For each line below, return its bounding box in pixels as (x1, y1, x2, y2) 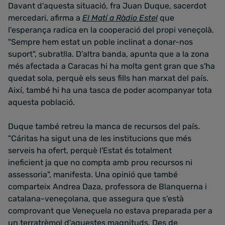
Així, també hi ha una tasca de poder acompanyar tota (8, 85, 212, 95)
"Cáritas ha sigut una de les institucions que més (8, 134, 191, 144)
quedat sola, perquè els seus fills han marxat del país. (8, 73, 208, 83)
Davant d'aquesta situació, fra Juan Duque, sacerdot (8, 1, 206, 11)
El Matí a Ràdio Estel (82, 13, 158, 23)
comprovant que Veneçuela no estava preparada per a (8, 206, 212, 216)
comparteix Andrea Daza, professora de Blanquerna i (8, 182, 207, 192)
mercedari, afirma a (8, 13, 82, 23)
